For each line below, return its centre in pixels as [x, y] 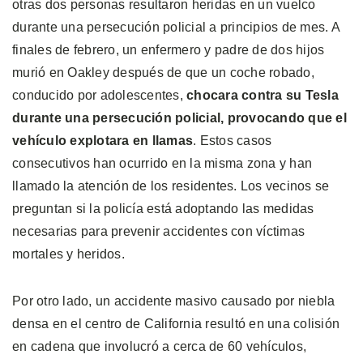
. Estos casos [233, 140]
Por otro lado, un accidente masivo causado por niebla [174, 301]
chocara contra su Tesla [263, 95]
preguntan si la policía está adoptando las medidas [163, 208]
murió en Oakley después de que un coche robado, [163, 72]
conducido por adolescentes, [99, 95]
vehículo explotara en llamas [102, 140]
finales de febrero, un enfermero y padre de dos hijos [169, 49]
